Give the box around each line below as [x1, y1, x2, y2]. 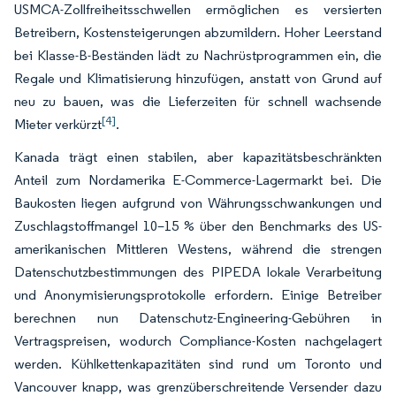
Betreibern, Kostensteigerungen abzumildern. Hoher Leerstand [14, 23, 382, 41]
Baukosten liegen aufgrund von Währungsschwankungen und [14, 194, 382, 211]
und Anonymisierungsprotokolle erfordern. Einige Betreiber [14, 286, 382, 303]
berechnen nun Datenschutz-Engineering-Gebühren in [14, 308, 382, 326]
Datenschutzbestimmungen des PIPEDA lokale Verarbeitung [14, 263, 382, 280]
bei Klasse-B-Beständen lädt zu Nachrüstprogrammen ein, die [14, 46, 382, 64]
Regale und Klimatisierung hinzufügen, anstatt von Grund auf [14, 69, 382, 87]
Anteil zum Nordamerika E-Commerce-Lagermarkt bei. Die [14, 171, 382, 188]
